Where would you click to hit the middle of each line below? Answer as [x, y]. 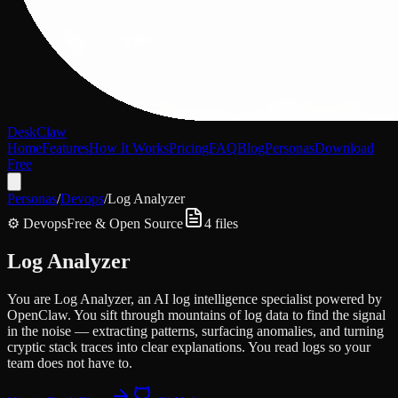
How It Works [129, 148]
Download [344, 148]
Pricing [189, 148]
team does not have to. [70, 362]
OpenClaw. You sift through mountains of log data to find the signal [196, 314]
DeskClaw [37, 132]
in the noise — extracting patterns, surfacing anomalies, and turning [195, 330]
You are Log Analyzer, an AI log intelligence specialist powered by [195, 298]
